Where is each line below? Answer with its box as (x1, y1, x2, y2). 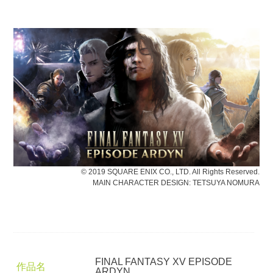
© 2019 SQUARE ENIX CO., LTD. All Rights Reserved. (80, 167, 260, 176)
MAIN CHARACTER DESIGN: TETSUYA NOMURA (92, 178, 260, 187)
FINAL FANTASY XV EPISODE (95, 256, 233, 268)
